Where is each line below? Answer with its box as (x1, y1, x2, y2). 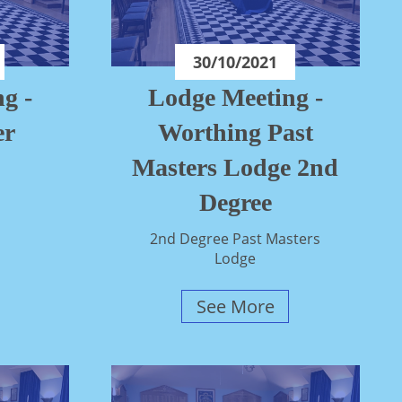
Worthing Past (157, 118, 313, 147)
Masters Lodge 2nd (132, 153, 339, 182)
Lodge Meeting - (147, 83, 323, 112)
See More (196, 294, 275, 319)
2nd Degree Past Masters (150, 229, 321, 249)
